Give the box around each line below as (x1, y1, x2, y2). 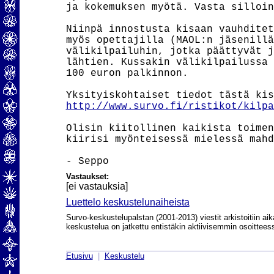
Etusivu (65, 251, 93, 261)
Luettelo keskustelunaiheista (65, 197, 190, 207)
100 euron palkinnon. (65, 68, 188, 79)
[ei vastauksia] (65, 181, 128, 191)
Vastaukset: (65, 172, 109, 181)
